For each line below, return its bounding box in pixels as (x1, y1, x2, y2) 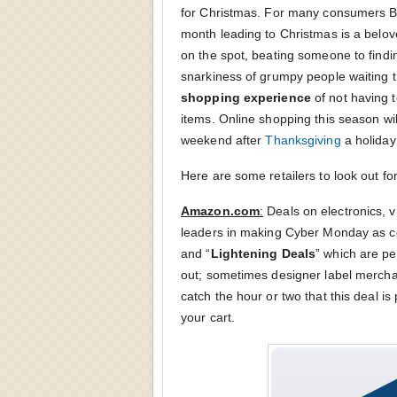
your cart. (181, 309, 235, 324)
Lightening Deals (210, 245, 316, 261)
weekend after (181, 132, 266, 147)
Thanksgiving (265, 132, 341, 147)
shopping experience (181, 90, 311, 105)
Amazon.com (181, 203, 260, 218)
